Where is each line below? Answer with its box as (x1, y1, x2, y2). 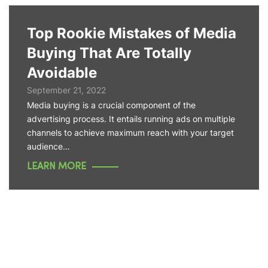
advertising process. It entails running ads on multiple (27, 114, 235, 124)
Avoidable (27, 64, 97, 81)
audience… (27, 141, 70, 151)
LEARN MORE (27, 162, 86, 172)
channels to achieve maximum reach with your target (27, 127, 234, 138)
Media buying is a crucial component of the (27, 100, 196, 110)
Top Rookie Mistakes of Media (27, 25, 236, 42)
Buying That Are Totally (27, 44, 191, 62)
